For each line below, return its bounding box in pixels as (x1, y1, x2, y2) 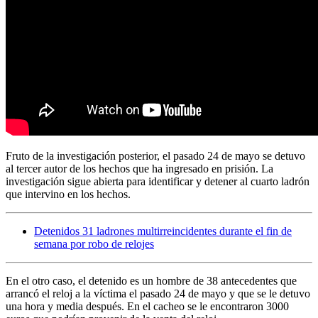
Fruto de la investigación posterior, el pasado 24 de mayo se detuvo (6, 150, 305, 163)
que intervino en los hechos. (6, 188, 131, 201)
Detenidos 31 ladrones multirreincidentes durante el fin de (34, 225, 292, 238)
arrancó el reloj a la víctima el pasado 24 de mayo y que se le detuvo (6, 287, 310, 300)
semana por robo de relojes (34, 238, 154, 251)
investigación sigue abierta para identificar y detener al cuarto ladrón (6, 175, 309, 188)
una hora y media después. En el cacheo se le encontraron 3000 (6, 300, 289, 313)
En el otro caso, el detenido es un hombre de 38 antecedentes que (6, 275, 297, 287)
